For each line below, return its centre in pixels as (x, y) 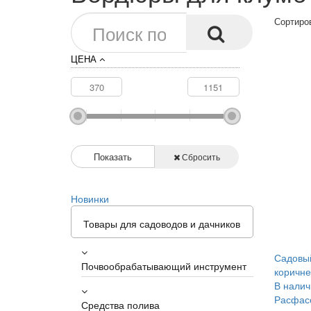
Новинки (90, 199)
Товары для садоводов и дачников (162, 224)
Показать (113, 157)
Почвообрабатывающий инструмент (164, 266)
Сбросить (200, 157)
